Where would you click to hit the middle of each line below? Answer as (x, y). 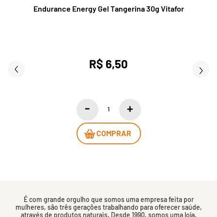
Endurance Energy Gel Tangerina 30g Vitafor (108, 9)
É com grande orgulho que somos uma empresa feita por (108, 199)
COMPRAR (114, 133)
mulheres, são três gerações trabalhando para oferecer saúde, (108, 207)
